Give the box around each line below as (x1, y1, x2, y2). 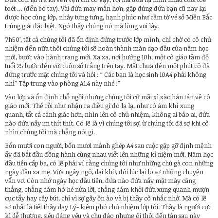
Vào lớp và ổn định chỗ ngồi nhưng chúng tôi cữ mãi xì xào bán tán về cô (5, 92, 210, 102)
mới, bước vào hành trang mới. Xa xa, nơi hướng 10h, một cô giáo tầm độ (5, 53, 209, 62)
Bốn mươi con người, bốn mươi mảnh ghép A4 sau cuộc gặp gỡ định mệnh (5, 141, 212, 150)
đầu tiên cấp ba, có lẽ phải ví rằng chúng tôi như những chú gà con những (5, 159, 213, 168)
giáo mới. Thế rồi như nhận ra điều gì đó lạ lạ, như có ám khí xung (5, 101, 194, 110)
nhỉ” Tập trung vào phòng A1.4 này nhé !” (5, 79, 120, 88)
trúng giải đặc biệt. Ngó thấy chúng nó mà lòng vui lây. (5, 21, 159, 31)
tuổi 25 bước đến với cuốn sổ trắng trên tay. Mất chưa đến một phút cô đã (5, 61, 210, 71)
